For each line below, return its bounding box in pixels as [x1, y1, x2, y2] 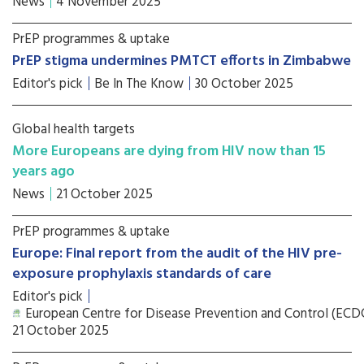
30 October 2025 [195, 73, 293, 95]
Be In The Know [94, 73, 184, 95]
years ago [12, 160, 75, 184]
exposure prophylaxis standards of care [12, 262, 271, 286]
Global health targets [12, 119, 135, 141]
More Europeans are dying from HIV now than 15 [12, 140, 326, 163]
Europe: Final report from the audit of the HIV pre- [12, 242, 342, 266]
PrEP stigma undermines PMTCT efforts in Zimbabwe [12, 50, 351, 73]
